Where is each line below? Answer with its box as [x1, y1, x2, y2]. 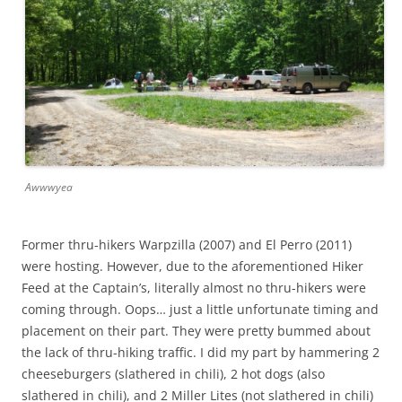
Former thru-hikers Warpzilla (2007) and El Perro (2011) [22, 235, 352, 253]
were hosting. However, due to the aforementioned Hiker [22, 257, 363, 275]
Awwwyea [25, 179, 73, 195]
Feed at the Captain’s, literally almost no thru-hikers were [22, 278, 366, 296]
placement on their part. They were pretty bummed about [22, 321, 371, 339]
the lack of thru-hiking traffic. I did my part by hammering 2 [22, 343, 380, 361]
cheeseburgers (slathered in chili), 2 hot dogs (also [22, 364, 325, 382]
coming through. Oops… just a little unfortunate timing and [22, 300, 379, 318]
